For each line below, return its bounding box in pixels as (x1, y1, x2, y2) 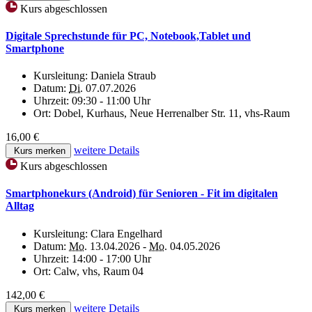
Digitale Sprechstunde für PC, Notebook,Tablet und (6, 29, 251, 42)
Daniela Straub (91, 70, 156, 82)
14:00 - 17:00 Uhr (72, 252, 151, 265)
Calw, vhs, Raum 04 (54, 265, 143, 277)
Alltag (6, 200, 34, 212)
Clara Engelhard (91, 227, 162, 240)
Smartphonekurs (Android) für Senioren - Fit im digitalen (6, 187, 278, 200)
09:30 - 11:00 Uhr (72, 95, 150, 107)
